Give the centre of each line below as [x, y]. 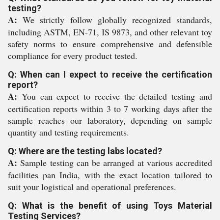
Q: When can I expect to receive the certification [110, 74]
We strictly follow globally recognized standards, [115, 20]
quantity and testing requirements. [69, 132]
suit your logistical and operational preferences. [92, 187]
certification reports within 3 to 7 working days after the [110, 109]
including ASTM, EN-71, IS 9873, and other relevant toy [110, 32]
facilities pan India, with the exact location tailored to [110, 175]
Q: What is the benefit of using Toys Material [110, 206]
